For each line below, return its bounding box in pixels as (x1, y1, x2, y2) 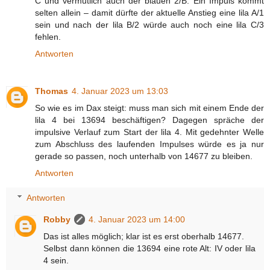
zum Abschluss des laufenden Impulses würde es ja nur (35, 139, 264, 149)
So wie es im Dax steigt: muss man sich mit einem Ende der (35, 102, 264, 113)
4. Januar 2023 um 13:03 (72, 86, 168, 96)
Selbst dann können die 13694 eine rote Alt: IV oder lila (43, 243, 256, 254)
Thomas (35, 86, 68, 96)
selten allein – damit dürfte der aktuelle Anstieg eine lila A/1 (35, 7, 264, 17)
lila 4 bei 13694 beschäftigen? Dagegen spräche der (35, 115, 264, 125)
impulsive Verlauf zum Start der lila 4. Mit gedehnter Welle (35, 127, 264, 137)
